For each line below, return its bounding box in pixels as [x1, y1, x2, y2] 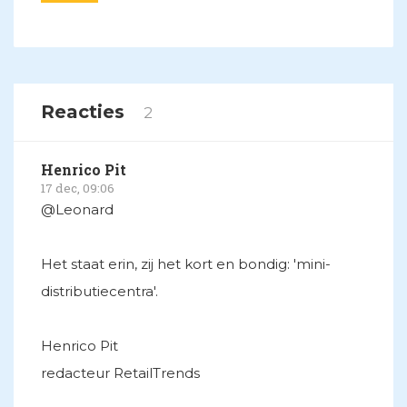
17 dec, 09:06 [41, 179, 114, 196]
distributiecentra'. [41, 282, 158, 300]
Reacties [41, 100, 130, 123]
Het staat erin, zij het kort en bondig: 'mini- [41, 254, 331, 273]
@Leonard [41, 200, 114, 218]
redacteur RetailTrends [41, 363, 200, 382]
